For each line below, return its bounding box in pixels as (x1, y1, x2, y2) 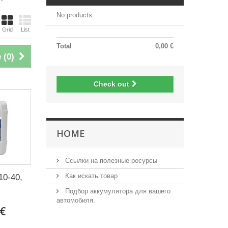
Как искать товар (63, 172, 118, 180)
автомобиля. (56, 196, 95, 204)
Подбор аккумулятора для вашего (63, 187, 170, 195)
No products (56, 11, 92, 19)
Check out (93, 80, 129, 88)
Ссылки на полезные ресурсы (63, 157, 157, 164)
